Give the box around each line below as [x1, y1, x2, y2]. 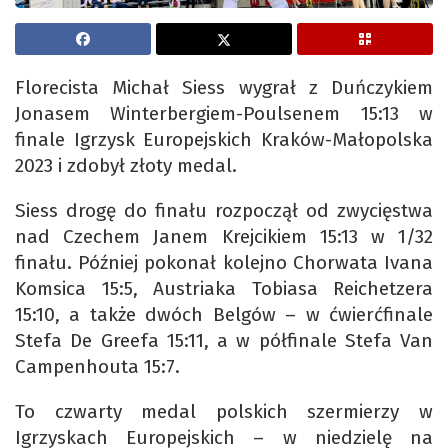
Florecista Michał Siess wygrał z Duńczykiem [15, 76, 433, 100]
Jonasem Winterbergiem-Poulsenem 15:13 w [15, 102, 433, 126]
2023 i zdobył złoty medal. [15, 154, 237, 178]
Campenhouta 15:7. [15, 355, 180, 379]
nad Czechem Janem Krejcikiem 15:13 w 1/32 [15, 225, 433, 249]
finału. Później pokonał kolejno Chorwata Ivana [15, 251, 433, 275]
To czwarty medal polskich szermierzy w [15, 400, 433, 424]
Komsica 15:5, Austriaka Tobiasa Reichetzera [15, 277, 433, 301]
